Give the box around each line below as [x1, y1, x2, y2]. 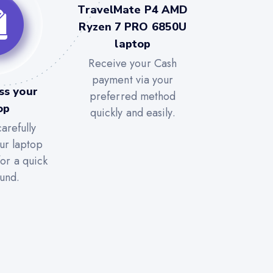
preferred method [89, 88, 176, 104]
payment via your [91, 71, 174, 88]
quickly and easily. [90, 104, 175, 121]
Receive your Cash [88, 55, 177, 71]
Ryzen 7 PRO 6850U [79, 19, 187, 34]
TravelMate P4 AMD [77, 2, 188, 17]
